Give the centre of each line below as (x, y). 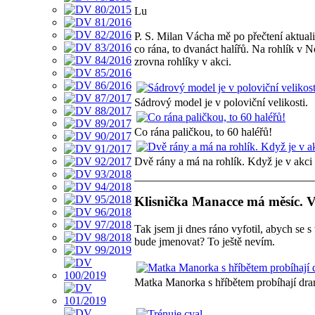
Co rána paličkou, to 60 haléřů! (203, 131)
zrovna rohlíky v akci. (183, 61)
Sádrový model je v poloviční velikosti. (221, 102)
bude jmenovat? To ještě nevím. (205, 242)
